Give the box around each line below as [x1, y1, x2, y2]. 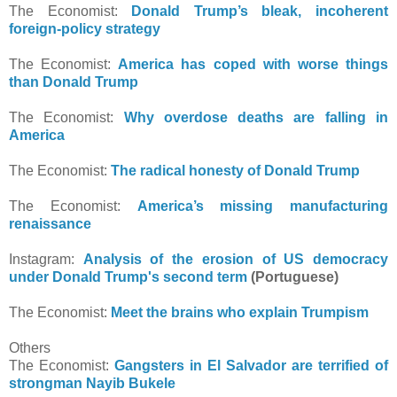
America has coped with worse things [118, 56, 389, 72]
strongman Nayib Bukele [9, 375, 175, 391]
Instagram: [9, 251, 83, 267]
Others [9, 339, 51, 355]
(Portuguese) [247, 269, 339, 284]
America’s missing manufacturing [136, 198, 388, 214]
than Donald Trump [9, 74, 138, 90]
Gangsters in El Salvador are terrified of [114, 357, 388, 373]
